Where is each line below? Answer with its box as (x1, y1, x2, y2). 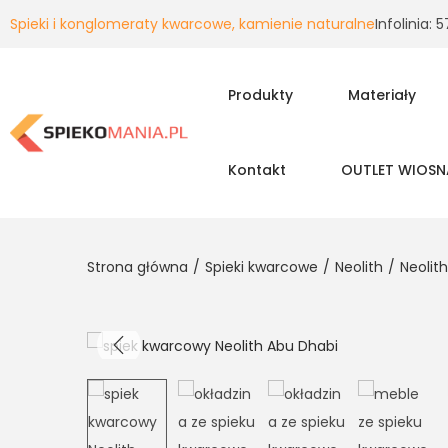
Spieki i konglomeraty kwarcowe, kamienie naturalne (10, 14, 375, 34)
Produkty (227, 85, 293, 105)
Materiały (347, 85, 416, 105)
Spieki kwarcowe (205, 257, 318, 277)
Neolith (335, 257, 383, 277)
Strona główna (87, 257, 188, 277)
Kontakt (227, 160, 286, 180)
